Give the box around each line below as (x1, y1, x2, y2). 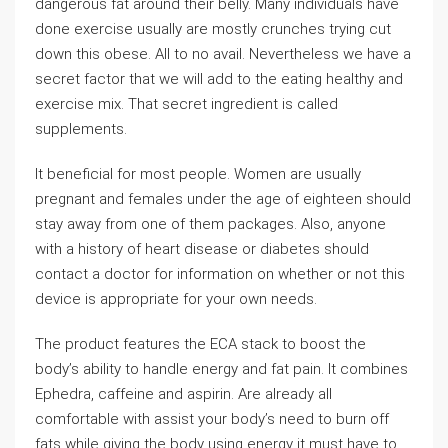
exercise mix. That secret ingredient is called (35, 95, 338, 113)
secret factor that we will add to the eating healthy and (35, 70, 403, 88)
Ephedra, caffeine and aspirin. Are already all (35, 385, 332, 403)
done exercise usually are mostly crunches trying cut (35, 20, 391, 38)
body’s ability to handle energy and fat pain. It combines (35, 360, 408, 378)
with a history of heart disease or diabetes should (35, 240, 369, 258)
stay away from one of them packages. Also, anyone (35, 215, 386, 233)
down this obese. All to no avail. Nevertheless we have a (35, 45, 411, 63)
